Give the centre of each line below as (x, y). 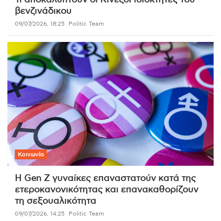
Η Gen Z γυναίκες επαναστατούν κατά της (105, 179)
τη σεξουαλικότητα (55, 202)
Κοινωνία (31, 155)
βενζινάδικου (43, 12)
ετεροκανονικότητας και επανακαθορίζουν (107, 190)
